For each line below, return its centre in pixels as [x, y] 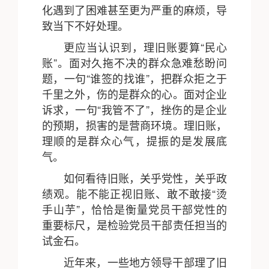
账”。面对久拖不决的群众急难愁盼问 [134, 62]
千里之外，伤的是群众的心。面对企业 [134, 94]
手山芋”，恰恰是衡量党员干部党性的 [134, 209]
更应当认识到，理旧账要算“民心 [145, 47]
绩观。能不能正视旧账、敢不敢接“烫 [134, 193]
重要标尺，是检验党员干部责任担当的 [134, 225]
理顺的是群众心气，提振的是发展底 [134, 141]
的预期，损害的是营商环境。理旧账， [134, 125]
